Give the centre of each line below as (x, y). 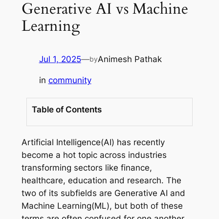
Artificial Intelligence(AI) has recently (93, 142)
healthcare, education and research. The (101, 180)
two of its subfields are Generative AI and (103, 193)
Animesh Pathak (130, 59)
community (70, 80)
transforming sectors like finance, (87, 167)
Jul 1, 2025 (60, 59)
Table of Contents (66, 109)
